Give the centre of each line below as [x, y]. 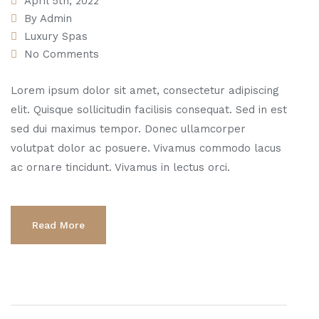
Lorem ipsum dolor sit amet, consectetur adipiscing [145, 91]
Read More [58, 225]
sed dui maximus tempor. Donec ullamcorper [128, 129]
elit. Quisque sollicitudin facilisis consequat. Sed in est [149, 110]
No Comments [62, 54]
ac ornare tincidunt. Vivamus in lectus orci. [120, 168]
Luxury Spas [56, 37]
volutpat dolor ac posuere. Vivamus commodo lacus [146, 148]
